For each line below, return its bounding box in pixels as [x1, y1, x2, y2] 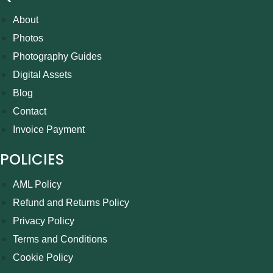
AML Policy [12, 179, 62, 190]
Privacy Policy [12, 216, 74, 227]
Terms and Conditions [12, 234, 107, 245]
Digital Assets [12, 69, 72, 80]
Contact [12, 106, 46, 117]
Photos [12, 33, 43, 44]
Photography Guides [12, 51, 102, 62]
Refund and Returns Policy [12, 197, 129, 208]
